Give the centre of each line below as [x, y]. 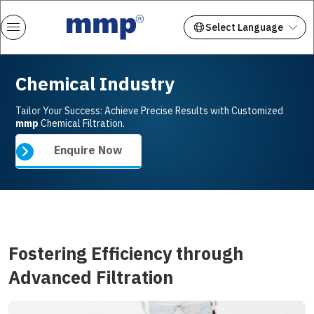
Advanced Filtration [91, 277]
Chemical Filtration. [82, 123]
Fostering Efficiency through [126, 253]
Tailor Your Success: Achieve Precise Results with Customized [149, 111]
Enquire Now [88, 150]
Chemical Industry [95, 83]
